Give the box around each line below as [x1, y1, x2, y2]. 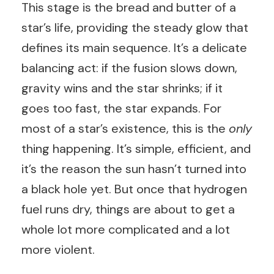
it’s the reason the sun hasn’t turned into [21, 161, 246, 177]
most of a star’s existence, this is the [21, 120, 229, 136]
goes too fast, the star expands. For [21, 100, 221, 116]
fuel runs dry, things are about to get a [21, 201, 235, 217]
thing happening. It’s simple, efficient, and [21, 141, 251, 157]
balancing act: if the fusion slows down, [21, 60, 237, 76]
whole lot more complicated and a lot [21, 221, 230, 237]
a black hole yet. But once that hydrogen [21, 181, 247, 197]
